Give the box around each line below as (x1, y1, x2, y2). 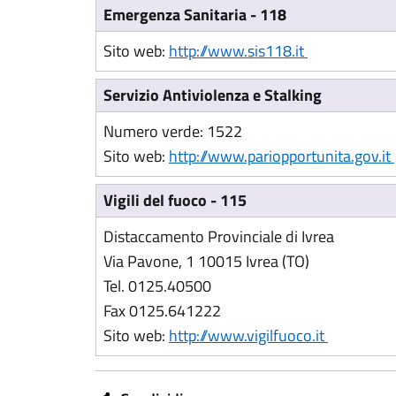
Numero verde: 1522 (103, 119, 242, 143)
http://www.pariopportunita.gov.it (169, 144, 394, 168)
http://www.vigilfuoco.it (169, 324, 328, 347)
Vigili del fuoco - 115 (103, 188, 247, 212)
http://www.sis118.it (169, 39, 308, 63)
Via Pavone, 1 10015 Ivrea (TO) (103, 249, 309, 273)
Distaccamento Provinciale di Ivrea (103, 225, 334, 248)
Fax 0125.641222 (103, 299, 221, 323)
